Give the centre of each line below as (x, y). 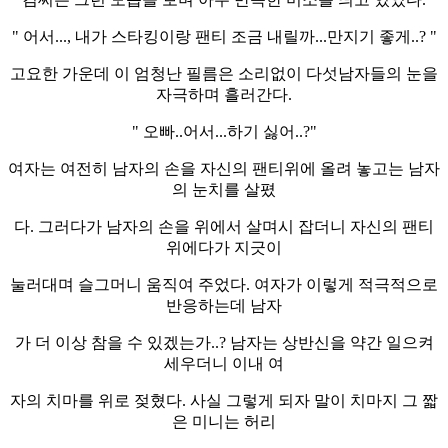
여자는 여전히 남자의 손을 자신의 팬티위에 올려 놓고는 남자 (224, 168)
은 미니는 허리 (224, 421)
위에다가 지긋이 (224, 247)
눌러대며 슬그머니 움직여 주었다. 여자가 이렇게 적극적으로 (224, 284)
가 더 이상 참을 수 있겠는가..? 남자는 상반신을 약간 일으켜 (224, 342)
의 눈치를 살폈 (224, 189)
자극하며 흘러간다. (224, 94)
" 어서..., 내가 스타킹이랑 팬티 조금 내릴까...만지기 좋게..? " (224, 36)
